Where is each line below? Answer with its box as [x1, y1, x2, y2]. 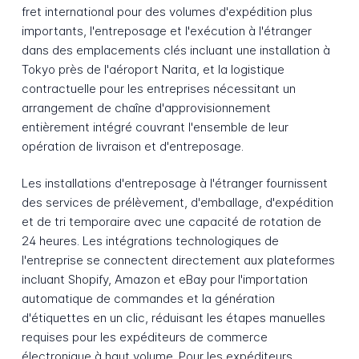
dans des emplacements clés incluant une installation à [21, 42, 330, 58]
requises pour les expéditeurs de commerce [21, 329, 268, 345]
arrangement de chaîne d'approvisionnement [21, 99, 271, 115]
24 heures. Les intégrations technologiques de [21, 233, 279, 249]
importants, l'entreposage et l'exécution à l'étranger [21, 22, 312, 38]
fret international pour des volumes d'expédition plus [21, 3, 313, 19]
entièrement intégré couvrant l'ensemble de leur [21, 119, 288, 135]
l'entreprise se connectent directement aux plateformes [21, 252, 335, 268]
